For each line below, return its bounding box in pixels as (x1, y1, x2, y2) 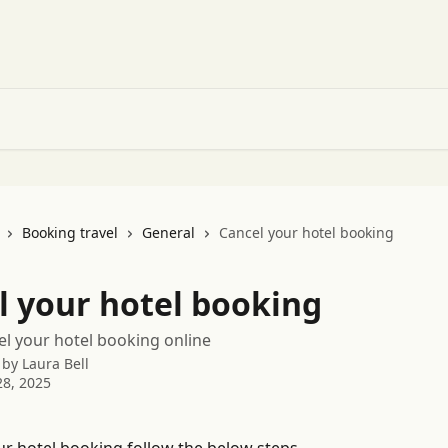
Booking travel (22, 223, 118, 242)
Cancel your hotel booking (219, 223, 394, 242)
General (142, 223, 195, 242)
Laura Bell (22, 354, 89, 373)
